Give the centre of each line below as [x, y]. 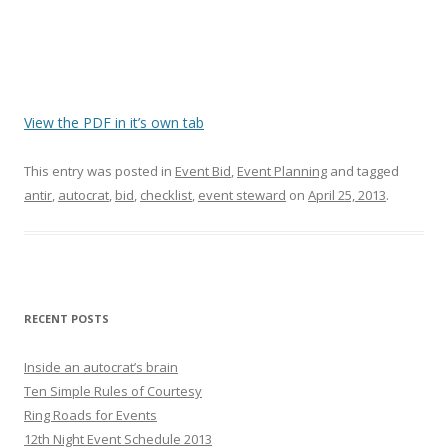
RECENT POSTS [66, 318]
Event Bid [203, 170]
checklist [166, 194]
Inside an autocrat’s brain [101, 366]
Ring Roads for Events [90, 414]
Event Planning [282, 170]
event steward [242, 194]
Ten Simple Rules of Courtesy [113, 390]
